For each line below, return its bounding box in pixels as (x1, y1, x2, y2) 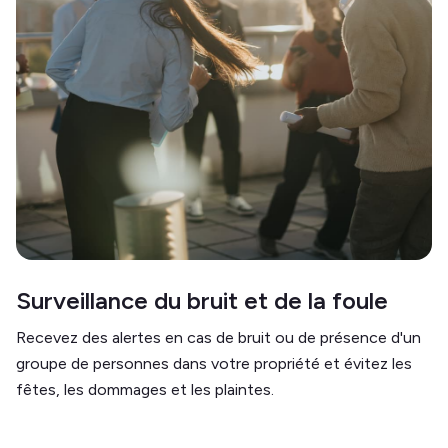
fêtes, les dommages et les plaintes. (16, 380, 274, 399)
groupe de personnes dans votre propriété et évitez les (16, 354, 412, 373)
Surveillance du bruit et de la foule (16, 286, 388, 315)
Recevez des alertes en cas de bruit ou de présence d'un (16, 328, 421, 347)
